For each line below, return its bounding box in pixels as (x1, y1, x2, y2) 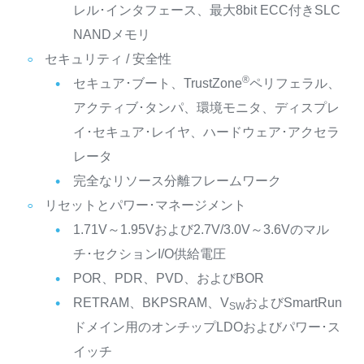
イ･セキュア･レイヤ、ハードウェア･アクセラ (72, 124, 340, 139)
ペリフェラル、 (249, 76, 340, 90)
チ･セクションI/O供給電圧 (72, 246, 226, 261)
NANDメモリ (72, 27, 150, 41)
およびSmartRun (244, 295, 342, 310)
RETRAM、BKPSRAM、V (72, 295, 229, 310)
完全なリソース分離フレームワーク (72, 173, 281, 188)
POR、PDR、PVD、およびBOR (72, 271, 264, 285)
